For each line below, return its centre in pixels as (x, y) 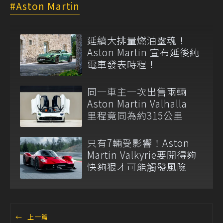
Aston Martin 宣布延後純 (143, 52)
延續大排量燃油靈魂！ (137, 40)
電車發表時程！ (122, 64)
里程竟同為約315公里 (135, 115)
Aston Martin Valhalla (142, 103)
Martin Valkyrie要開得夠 (142, 155)
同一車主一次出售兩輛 (137, 91)
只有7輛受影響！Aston (138, 143)
